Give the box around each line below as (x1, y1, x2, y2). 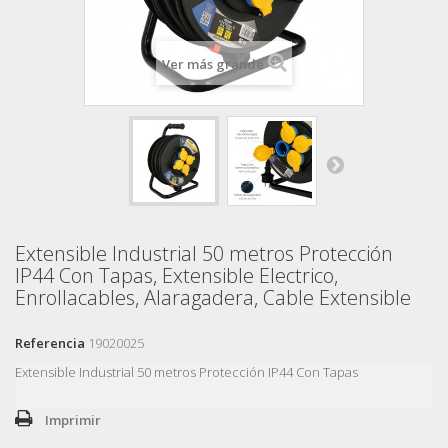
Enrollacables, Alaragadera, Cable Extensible (15, 283, 411, 311)
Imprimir (45, 410, 101, 429)
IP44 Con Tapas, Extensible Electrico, (15, 261, 338, 289)
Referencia (15, 333, 85, 352)
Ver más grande (161, 54, 264, 73)
